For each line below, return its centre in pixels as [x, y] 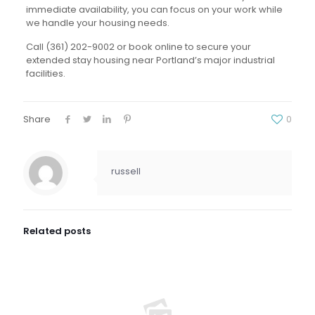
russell [126, 171]
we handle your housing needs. [97, 23]
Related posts [57, 231]
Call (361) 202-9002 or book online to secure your [138, 47]
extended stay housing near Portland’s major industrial [150, 60]
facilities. [45, 73]
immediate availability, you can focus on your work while [154, 9]
